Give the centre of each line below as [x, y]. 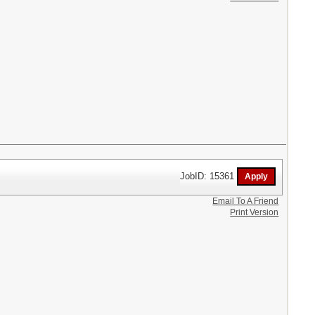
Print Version [255, 212]
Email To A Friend [246, 201]
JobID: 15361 [209, 176]
